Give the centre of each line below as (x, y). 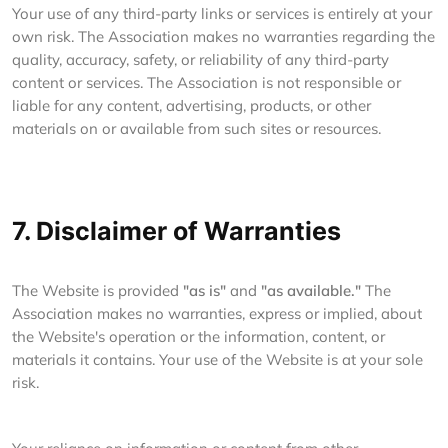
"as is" (204, 290)
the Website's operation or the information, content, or (198, 336)
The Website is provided (97, 290)
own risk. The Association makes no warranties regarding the (223, 36)
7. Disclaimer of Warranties (176, 231)
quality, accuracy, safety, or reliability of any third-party (200, 59)
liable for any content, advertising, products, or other (191, 105)
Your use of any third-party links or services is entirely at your (222, 13)
